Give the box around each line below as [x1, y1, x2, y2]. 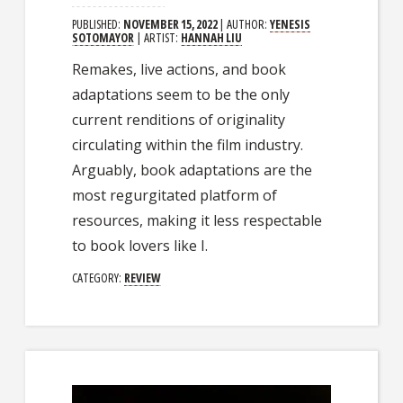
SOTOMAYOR [72, 29, 135, 47]
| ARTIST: [134, 29, 182, 47]
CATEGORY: [72, 269, 125, 287]
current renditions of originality [72, 110, 286, 130]
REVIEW [124, 269, 162, 287]
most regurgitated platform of [72, 185, 278, 206]
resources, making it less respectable [72, 210, 323, 231]
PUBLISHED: [72, 15, 124, 33]
